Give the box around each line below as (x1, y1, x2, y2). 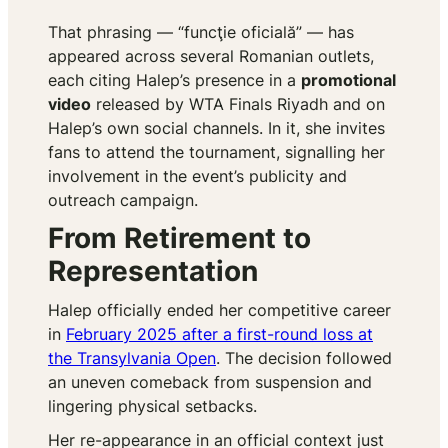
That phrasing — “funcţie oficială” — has (48, 22, 354, 43)
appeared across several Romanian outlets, (48, 46, 374, 67)
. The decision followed (216, 348, 392, 369)
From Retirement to (48, 221, 311, 256)
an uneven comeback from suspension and (48, 372, 372, 393)
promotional (301, 70, 396, 91)
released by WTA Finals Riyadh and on (91, 94, 385, 115)
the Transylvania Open (48, 348, 216, 369)
